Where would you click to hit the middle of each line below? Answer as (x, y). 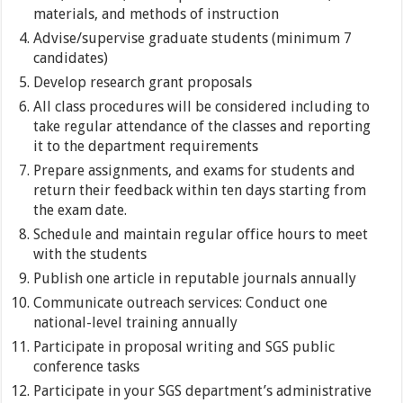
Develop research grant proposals (143, 83)
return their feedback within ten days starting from (200, 191)
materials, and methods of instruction (157, 14)
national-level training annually (136, 323)
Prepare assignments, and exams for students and (195, 171)
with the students (90, 255)
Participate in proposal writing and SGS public (184, 347)
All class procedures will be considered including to (202, 107)
